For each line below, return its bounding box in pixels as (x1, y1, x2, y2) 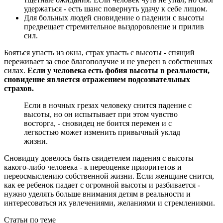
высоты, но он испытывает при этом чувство (24, 110, 178, 119)
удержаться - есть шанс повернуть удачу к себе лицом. (24, 4, 208, 13)
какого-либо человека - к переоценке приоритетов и (4, 163, 182, 172)
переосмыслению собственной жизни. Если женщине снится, (4, 172, 214, 181)
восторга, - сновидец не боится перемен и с (24, 119, 172, 128)
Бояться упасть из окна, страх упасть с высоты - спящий (4, 48, 195, 57)
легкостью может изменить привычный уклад (24, 128, 180, 137)
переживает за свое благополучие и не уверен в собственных (4, 57, 213, 66)
